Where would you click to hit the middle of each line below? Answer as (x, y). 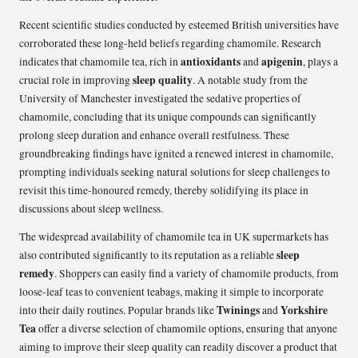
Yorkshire (304, 310)
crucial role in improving (76, 80)
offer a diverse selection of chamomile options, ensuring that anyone (187, 329)
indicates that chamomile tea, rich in (100, 62)
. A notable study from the (250, 80)
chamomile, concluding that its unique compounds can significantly (168, 117)
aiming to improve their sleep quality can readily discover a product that (178, 347)
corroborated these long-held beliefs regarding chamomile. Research (170, 44)
